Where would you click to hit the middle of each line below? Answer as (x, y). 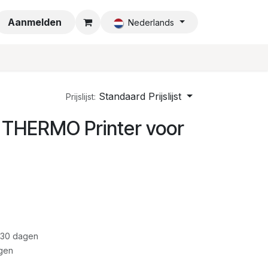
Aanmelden (35, 22)
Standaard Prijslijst (140, 96)
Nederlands (151, 22)
